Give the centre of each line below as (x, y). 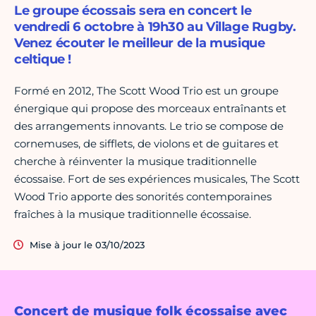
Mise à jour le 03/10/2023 (87, 245)
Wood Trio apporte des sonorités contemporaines (143, 197)
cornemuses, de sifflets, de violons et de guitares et (146, 144)
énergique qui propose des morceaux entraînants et (150, 109)
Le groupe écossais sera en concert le (133, 11)
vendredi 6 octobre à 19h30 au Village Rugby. (155, 27)
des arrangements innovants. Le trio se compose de (149, 126)
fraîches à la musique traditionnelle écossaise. (133, 214)
